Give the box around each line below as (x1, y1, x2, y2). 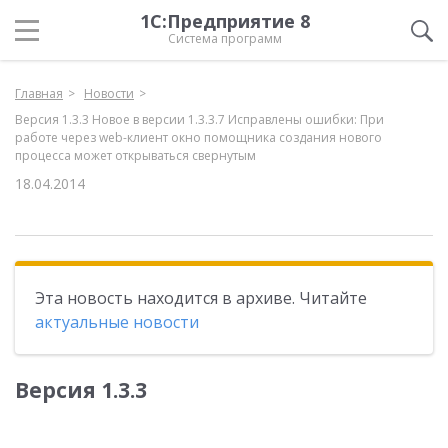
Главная (15, 85, 63, 102)
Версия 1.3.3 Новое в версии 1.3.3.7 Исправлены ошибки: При (15, 111, 384, 128)
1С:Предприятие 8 (140, 9, 310, 33)
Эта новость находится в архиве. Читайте (35, 287, 367, 309)
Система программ (168, 30, 282, 47)
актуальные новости (35, 311, 199, 333)
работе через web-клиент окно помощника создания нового (15, 129, 382, 146)
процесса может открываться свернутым (15, 147, 256, 164)
